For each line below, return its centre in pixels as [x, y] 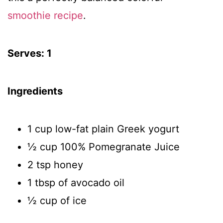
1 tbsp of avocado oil [76, 183]
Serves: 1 [30, 53]
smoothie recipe [45, 15]
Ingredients [35, 91]
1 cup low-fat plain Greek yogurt [103, 129]
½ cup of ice [57, 201]
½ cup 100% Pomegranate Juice [104, 147]
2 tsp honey [55, 165]
